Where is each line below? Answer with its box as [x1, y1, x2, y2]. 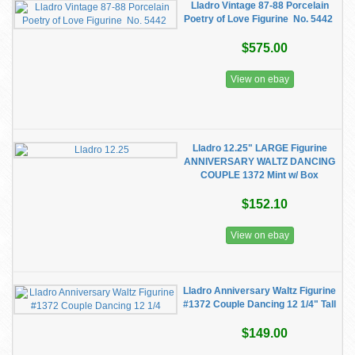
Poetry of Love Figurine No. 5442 [184, 13, 335, 25]
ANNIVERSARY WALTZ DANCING [184, 156, 335, 167]
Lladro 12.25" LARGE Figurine [192, 143, 327, 154]
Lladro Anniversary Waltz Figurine [183, 285, 336, 296]
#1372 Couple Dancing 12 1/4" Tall [183, 299, 336, 310]
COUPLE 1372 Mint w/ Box [200, 170, 319, 181]
